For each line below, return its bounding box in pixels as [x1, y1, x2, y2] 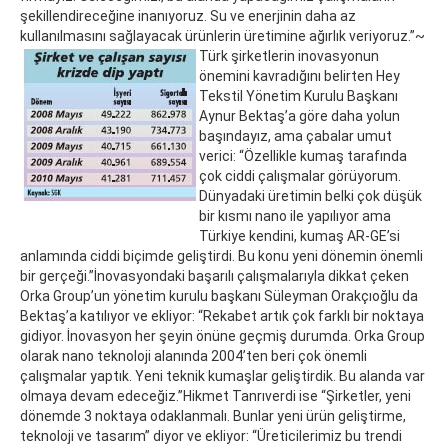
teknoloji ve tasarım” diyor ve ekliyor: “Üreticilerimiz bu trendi [20, 428, 402, 445]
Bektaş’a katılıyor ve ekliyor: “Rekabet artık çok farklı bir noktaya [20, 308, 424, 325]
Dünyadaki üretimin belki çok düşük [199, 188, 422, 205]
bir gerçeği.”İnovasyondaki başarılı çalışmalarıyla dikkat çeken [20, 268, 409, 285]
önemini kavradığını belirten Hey [199, 68, 400, 85]
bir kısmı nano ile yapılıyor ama [199, 208, 391, 225]
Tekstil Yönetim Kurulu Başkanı [199, 88, 398, 105]
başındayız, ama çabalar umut [199, 128, 392, 145]
